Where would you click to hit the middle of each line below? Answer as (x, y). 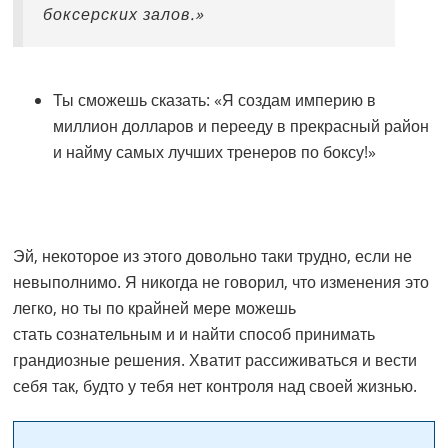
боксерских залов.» (124, 14)
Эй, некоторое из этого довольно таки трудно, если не (213, 256)
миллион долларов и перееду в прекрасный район (241, 126)
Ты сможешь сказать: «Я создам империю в (215, 100)
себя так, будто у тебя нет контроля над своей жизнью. (215, 386)
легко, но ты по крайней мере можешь (155, 308)
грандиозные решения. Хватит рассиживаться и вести (215, 360)
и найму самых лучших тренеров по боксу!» (215, 152)
